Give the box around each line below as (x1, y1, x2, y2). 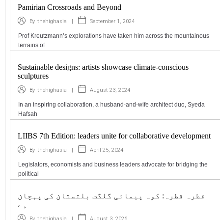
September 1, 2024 (90, 18, 135, 25)
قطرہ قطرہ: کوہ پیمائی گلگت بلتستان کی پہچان (18, 192, 205, 200)
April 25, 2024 (90, 146, 123, 153)
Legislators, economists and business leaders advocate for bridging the (18, 161, 208, 168)
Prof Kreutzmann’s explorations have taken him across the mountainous (18, 32, 209, 40)
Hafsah (18, 110, 37, 118)
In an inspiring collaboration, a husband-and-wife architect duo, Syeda (18, 101, 205, 109)
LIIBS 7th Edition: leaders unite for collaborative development (18, 132, 211, 140)
